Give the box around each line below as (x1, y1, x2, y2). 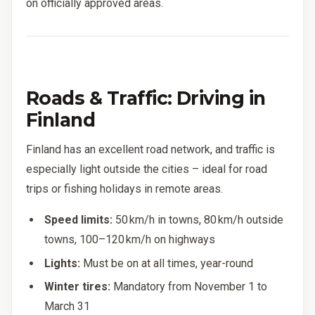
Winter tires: (44, 280, 111, 294)
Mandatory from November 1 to (110, 280, 268, 294)
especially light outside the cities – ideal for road (26, 162, 267, 176)
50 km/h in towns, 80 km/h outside (112, 213, 284, 227)
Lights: (44, 256, 81, 270)
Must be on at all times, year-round (80, 256, 254, 270)
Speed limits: (44, 213, 113, 227)
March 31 (44, 300, 91, 314)
